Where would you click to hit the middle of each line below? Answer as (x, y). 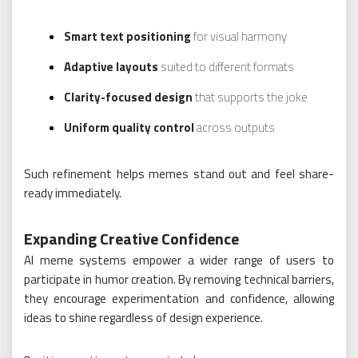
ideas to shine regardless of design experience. (143, 318)
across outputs (235, 128)
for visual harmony (239, 37)
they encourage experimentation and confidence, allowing (179, 299)
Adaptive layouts (111, 67)
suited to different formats (226, 67)
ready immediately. (73, 193)
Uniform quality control (129, 128)
